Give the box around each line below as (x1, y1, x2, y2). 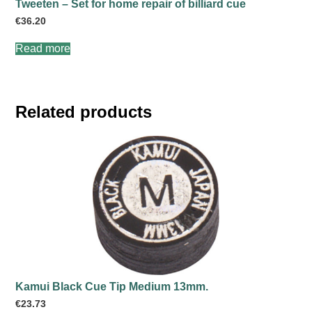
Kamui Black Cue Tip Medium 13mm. (15, 280, 209, 292)
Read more (15, 42, 71, 54)
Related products (15, 102, 153, 121)
